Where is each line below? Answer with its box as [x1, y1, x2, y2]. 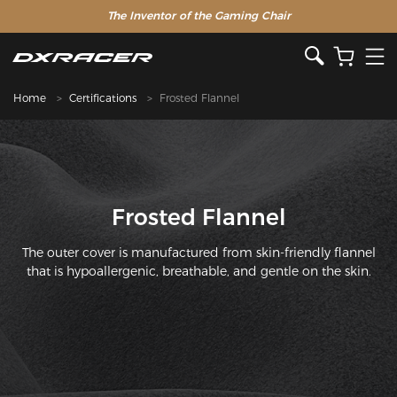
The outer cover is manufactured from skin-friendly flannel [21, 244, 376, 261]
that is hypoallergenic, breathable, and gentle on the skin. [26, 262, 371, 279]
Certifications [69, 91, 136, 105]
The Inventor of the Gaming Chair [106, 9, 291, 22]
